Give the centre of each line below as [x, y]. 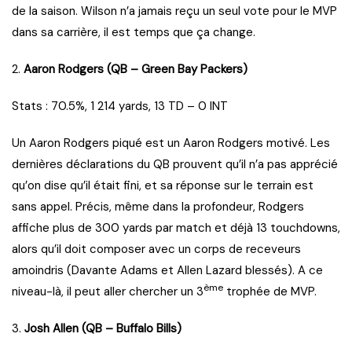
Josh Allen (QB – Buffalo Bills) [103, 329]
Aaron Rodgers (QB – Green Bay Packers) [136, 70]
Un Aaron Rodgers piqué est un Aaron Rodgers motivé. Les [171, 143]
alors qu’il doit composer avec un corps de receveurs [156, 249]
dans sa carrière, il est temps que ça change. [134, 33]
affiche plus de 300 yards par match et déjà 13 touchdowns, [176, 228]
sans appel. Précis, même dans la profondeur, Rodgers [158, 207]
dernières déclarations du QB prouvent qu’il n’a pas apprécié [175, 165]
